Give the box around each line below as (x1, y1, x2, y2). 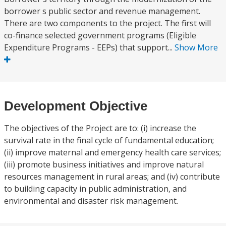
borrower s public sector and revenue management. (4, 6, 200, 17)
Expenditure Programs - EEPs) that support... (4, 42, 175, 53)
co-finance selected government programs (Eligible (4, 30, 196, 41)
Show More (175, 42, 218, 53)
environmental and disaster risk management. (4, 195, 178, 206)
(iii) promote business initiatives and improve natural (4, 159, 204, 170)
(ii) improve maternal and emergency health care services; (4, 147, 221, 158)
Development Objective (4, 98, 147, 114)
